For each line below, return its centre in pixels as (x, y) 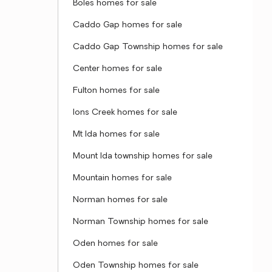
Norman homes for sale (120, 200)
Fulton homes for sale (116, 91)
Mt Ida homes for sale (116, 134)
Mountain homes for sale (122, 178)
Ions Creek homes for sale (125, 113)
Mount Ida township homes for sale (143, 156)
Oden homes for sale (115, 244)
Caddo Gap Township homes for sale (148, 47)
